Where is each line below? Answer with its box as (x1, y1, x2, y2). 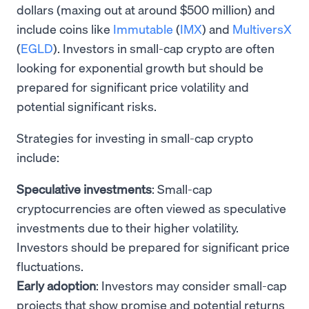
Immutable (113, 20, 173, 37)
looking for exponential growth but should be (17, 59, 263, 75)
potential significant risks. (17, 97, 157, 114)
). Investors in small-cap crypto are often (53, 39, 275, 56)
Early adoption (17, 277, 96, 293)
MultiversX (232, 20, 292, 37)
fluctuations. (17, 257, 83, 274)
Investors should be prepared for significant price (17, 238, 290, 255)
